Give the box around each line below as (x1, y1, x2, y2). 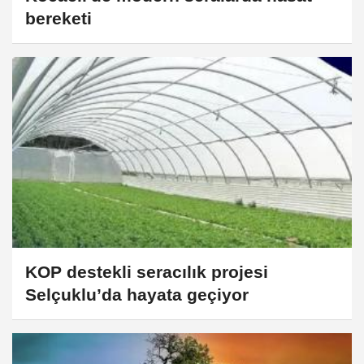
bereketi (25, 9, 92, 28)
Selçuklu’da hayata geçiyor (25, 284, 249, 304)
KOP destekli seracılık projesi (25, 262, 268, 281)
